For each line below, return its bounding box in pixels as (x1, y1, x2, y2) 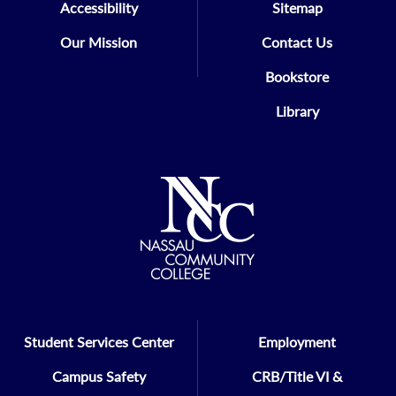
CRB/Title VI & (252, 367, 342, 385)
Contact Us (262, 33, 332, 50)
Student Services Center (23, 332, 174, 350)
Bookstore (265, 67, 329, 85)
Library (275, 102, 319, 119)
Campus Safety (51, 367, 146, 385)
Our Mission (60, 33, 137, 50)
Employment (258, 332, 336, 350)
